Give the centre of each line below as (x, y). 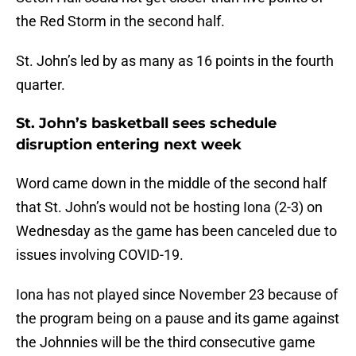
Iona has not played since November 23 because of (177, 295)
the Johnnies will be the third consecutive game (166, 342)
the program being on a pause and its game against (178, 319)
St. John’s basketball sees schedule (146, 124)
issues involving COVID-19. (100, 255)
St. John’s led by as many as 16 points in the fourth (175, 61)
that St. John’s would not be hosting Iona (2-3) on (169, 207)
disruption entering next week (129, 145)
